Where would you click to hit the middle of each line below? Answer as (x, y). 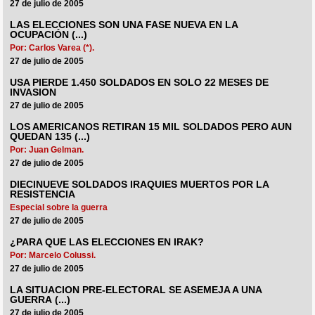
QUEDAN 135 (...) (50, 136)
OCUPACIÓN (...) (49, 35)
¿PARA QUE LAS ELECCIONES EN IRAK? (107, 242)
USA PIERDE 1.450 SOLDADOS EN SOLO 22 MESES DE (140, 83)
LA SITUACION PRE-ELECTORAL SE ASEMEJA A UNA (136, 290)
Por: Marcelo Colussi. (53, 255)
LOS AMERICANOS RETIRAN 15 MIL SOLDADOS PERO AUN (151, 127)
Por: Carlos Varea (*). (52, 47)
